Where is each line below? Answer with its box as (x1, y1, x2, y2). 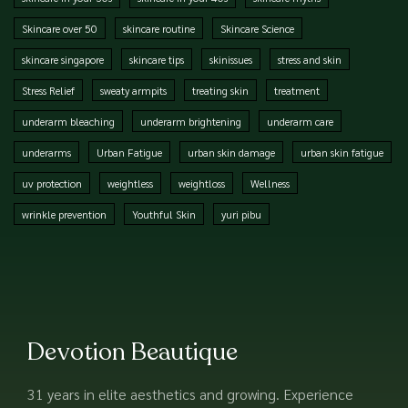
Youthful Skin (132, 206, 196, 221)
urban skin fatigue (301, 144, 383, 159)
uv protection (22, 175, 82, 190)
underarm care (267, 113, 333, 128)
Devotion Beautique (27, 335, 238, 368)
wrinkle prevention (22, 206, 107, 221)
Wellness (250, 175, 290, 190)
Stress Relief (22, 82, 75, 97)
